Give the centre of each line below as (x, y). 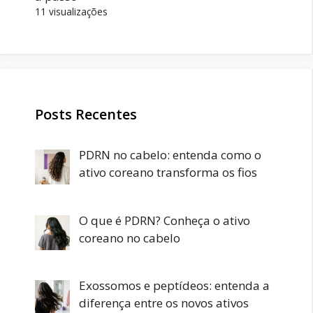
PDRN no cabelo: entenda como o (170, 155)
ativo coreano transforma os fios (168, 173)
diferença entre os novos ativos (163, 303)
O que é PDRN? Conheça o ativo (164, 220)
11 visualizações (71, 12)
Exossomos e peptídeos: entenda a (174, 286)
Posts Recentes (86, 115)
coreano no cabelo (129, 238)
